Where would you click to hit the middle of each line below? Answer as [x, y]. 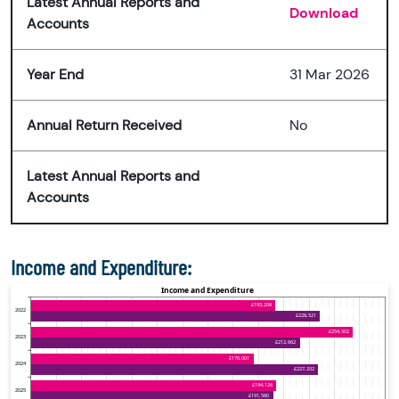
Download [324, 13]
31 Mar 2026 [330, 75]
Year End [55, 75]
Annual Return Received [104, 126]
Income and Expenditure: [101, 267]
